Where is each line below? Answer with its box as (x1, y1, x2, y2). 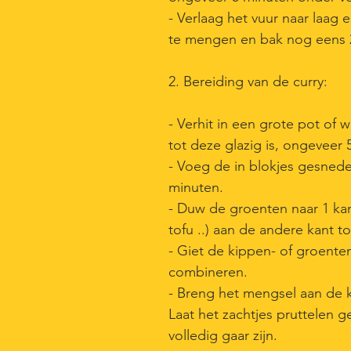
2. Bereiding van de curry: (168, 73, 327, 90)
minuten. (168, 179, 227, 196)
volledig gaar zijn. (168, 327, 281, 344)
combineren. (168, 263, 248, 280)
